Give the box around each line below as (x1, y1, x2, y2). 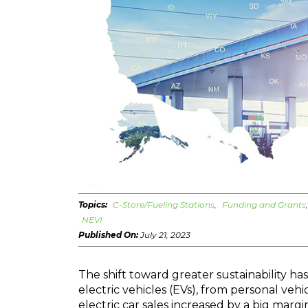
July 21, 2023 (140, 230, 190, 240)
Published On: (78, 230, 140, 240)
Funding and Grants (222, 199, 306, 210)
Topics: (78, 199, 109, 210)
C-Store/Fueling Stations (113, 199, 214, 210)
